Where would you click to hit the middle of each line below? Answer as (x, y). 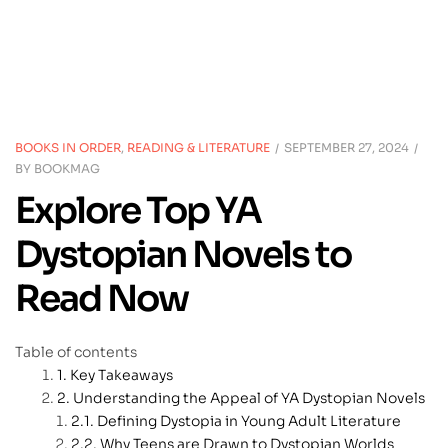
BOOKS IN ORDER (68, 148)
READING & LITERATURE (198, 148)
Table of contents (76, 352)
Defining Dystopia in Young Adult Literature (249, 421)
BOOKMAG (67, 169)
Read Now (101, 299)
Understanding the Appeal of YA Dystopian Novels (249, 398)
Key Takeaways (121, 375)
